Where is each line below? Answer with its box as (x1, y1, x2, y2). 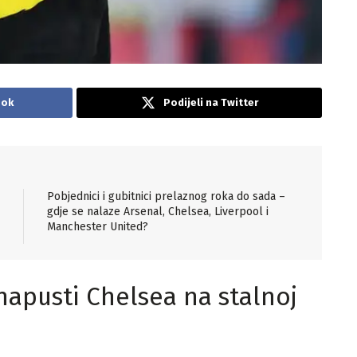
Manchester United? (47, 219, 148, 233)
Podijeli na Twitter (163, 96, 258, 108)
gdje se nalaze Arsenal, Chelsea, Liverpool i (47, 204, 269, 218)
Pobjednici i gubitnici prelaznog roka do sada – (47, 189, 285, 203)
